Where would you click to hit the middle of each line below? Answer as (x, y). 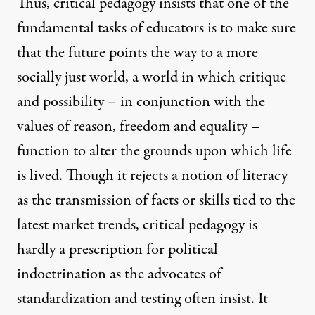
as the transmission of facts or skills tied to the (156, 201)
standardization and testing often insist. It (142, 299)
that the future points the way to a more (137, 53)
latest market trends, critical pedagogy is (137, 225)
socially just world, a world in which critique (152, 78)
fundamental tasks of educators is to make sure (156, 28)
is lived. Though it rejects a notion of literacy (152, 176)
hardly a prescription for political (117, 250)
